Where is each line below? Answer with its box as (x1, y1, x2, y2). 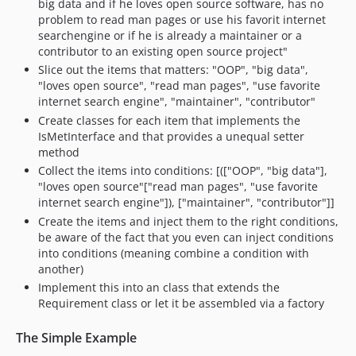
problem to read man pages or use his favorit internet (38, 11, 326, 27)
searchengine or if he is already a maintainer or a (38, 27, 302, 43)
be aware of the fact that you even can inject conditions (38, 229, 334, 245)
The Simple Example (16, 329, 137, 346)
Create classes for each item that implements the (38, 112, 300, 128)
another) (38, 261, 83, 277)
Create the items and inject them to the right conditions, (38, 213, 339, 229)
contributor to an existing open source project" (38, 43, 288, 59)
